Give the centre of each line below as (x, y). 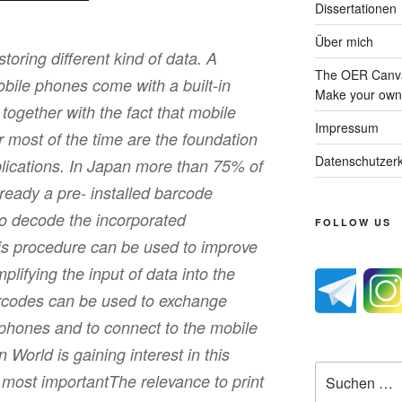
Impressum (346, 127)
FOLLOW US (353, 222)
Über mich (344, 41)
